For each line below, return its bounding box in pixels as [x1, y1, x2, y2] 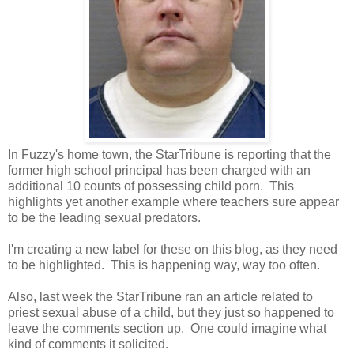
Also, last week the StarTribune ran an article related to [8, 289, 313, 303]
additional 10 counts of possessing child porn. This [8, 179, 294, 193]
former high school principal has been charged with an [8, 163, 311, 177]
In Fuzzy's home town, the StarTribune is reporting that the [8, 147, 331, 161]
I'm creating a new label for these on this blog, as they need [8, 242, 337, 256]
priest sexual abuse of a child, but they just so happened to [8, 305, 334, 319]
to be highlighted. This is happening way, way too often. [8, 258, 320, 272]
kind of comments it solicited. [8, 337, 175, 351]
